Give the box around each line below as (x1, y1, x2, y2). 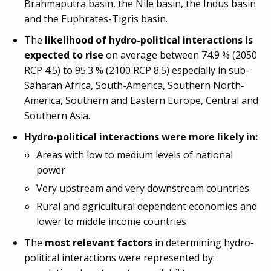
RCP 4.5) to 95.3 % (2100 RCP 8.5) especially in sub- (24, 64, 249, 77)
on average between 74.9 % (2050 (103, 48, 257, 62)
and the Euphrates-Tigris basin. (24, 12, 168, 25)
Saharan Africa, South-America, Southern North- (24, 79, 244, 92)
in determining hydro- (152, 236, 254, 249)
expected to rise (24, 48, 103, 62)
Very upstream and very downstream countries (36, 181, 249, 195)
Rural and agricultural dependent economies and (36, 200, 257, 213)
